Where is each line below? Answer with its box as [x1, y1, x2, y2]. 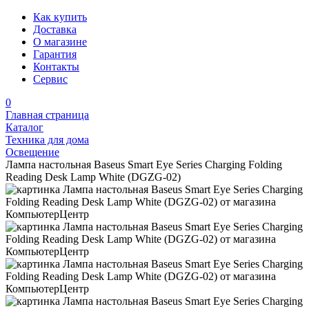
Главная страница [6, 109, 89, 121]
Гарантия [33, 48, 77, 60]
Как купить [33, 11, 87, 23]
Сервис [33, 73, 68, 85]
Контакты [33, 61, 79, 72]
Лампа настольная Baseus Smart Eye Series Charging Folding [6, 159, 282, 170]
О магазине [33, 36, 87, 48]
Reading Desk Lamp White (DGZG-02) [6, 171, 181, 183]
